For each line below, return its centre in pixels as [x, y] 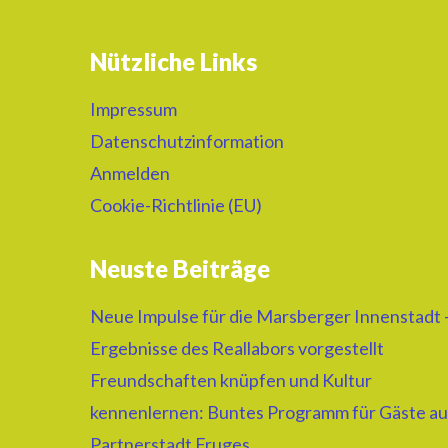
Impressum [133, 109]
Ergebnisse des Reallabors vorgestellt [236, 348]
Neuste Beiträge [179, 269]
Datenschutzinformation [186, 141]
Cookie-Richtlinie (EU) [175, 205]
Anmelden [129, 173]
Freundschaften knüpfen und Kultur [230, 380]
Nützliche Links [173, 62]
